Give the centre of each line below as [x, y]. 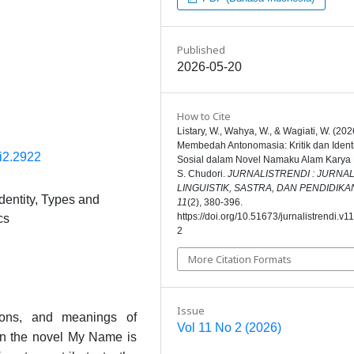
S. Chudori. [202, 173]
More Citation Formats [240, 259]
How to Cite [204, 116]
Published [201, 49]
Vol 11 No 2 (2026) [229, 327]
